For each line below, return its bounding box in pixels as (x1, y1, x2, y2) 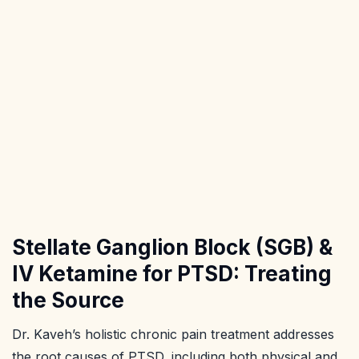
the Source (12, 288, 124, 313)
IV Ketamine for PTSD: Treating (12, 261, 332, 287)
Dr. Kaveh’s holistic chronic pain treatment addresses (12, 326, 334, 343)
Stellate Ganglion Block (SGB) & (12, 235, 333, 260)
